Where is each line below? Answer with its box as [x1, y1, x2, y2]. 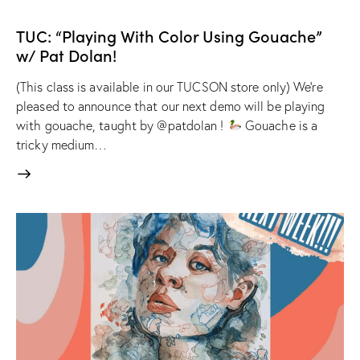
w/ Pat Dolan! [16, 43, 117, 67]
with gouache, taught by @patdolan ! [16, 117, 227, 134]
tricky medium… [16, 137, 108, 153]
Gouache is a [241, 117, 318, 134]
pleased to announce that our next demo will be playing [16, 98, 325, 115]
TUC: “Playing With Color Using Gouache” [16, 24, 322, 47]
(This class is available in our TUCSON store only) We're [16, 79, 323, 96]
